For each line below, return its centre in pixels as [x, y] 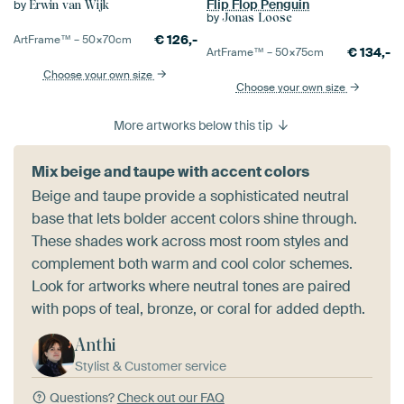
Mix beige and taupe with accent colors [170, 172]
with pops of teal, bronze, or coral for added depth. [198, 309]
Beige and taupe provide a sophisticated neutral [190, 197]
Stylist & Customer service [151, 367]
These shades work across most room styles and [190, 242]
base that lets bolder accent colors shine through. [194, 219]
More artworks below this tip [195, 126]
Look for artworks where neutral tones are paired [191, 287]
